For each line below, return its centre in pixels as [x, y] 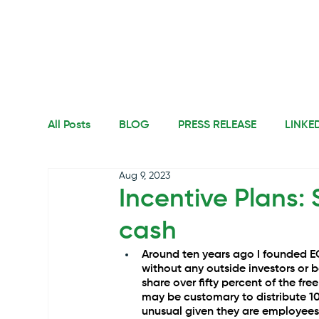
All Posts [69, 126]
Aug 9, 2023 [145, 176]
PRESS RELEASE [218, 126]
